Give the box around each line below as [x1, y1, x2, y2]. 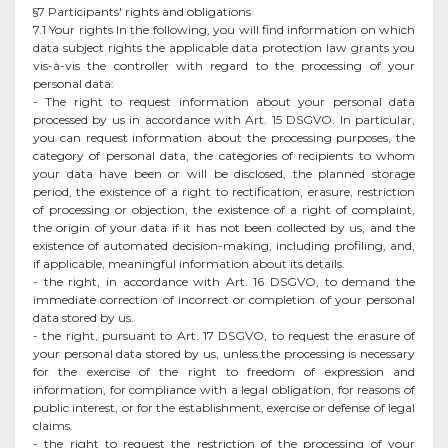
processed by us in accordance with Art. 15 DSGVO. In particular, [33, 111, 415, 127]
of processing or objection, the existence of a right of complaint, [33, 201, 415, 217]
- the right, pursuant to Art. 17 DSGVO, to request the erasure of [33, 327, 415, 343]
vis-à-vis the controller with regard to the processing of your [33, 57, 415, 73]
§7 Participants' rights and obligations [33, 3, 251, 19]
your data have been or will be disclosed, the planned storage [33, 165, 415, 181]
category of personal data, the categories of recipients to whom [33, 147, 415, 163]
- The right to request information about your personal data [33, 93, 415, 109]
